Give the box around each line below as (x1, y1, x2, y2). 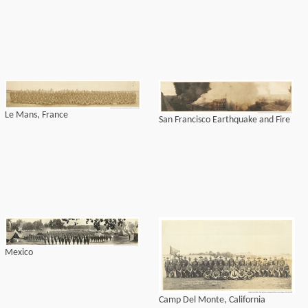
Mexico (5, 247, 33, 258)
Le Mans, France (5, 110, 68, 120)
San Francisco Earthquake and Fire (159, 115, 290, 125)
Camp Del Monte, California (159, 295, 265, 305)
